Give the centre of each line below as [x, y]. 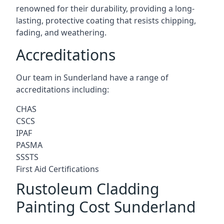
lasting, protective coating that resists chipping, [106, 20]
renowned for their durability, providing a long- [105, 8]
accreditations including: [62, 89]
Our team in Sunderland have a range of [92, 77]
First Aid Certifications [57, 169]
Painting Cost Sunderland [106, 207]
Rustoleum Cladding [87, 189]
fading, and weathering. [61, 32]
